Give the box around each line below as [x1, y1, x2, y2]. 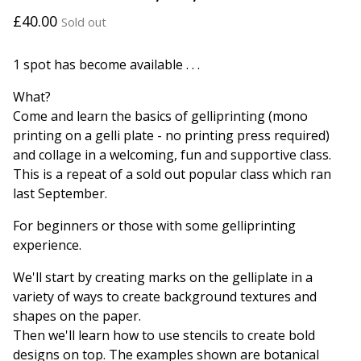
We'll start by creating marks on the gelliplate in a [13, 268, 313, 286]
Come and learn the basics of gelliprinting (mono [13, 106, 308, 125]
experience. [13, 235, 81, 254]
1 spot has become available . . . [13, 55, 200, 73]
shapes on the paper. [13, 306, 141, 325]
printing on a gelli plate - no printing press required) [13, 126, 330, 144]
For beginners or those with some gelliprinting [13, 216, 296, 234]
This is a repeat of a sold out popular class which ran [13, 164, 331, 183]
